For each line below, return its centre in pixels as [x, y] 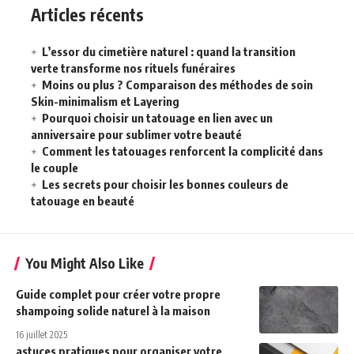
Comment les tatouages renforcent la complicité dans [183, 151]
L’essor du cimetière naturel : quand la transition [169, 51]
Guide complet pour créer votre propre [118, 294]
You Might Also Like [85, 263]
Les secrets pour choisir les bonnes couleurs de [165, 184]
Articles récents [87, 15]
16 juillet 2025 [41, 334]
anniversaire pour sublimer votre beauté [136, 134]
